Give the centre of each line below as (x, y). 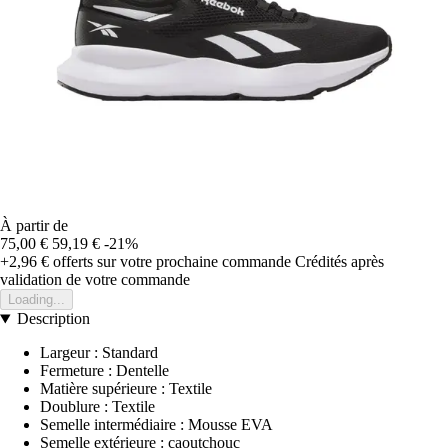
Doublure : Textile (97, 407)
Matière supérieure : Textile (126, 389)
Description (53, 319)
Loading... (36, 300)
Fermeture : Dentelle (104, 371)
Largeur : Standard (99, 353)
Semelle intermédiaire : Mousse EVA (156, 425)
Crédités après (339, 262)
